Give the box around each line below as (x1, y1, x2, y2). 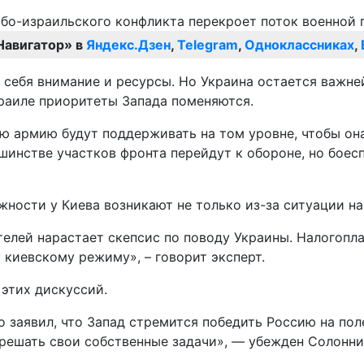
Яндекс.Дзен (86, 37, 171, 54)
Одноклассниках (245, 37, 354, 54)
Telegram (177, 37, 238, 54)
